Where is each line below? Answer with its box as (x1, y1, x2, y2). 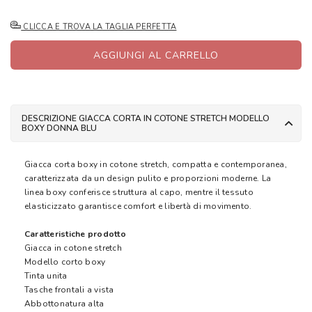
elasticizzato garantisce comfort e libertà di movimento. (24, 201, 252, 212)
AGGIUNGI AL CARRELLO (93, 48, 219, 62)
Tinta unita (24, 270, 68, 282)
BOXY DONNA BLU (22, 123, 97, 134)
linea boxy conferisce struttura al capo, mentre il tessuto (24, 187, 253, 198)
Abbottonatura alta (24, 298, 104, 310)
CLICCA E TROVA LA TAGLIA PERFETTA (21, 22, 177, 33)
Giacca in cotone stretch (24, 242, 122, 254)
